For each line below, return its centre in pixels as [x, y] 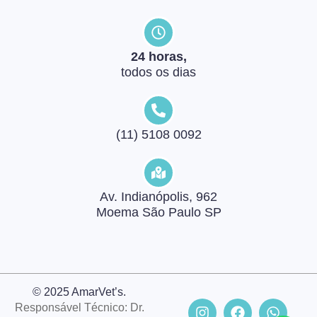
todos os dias [158, 72]
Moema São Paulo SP [158, 212]
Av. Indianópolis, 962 [158, 196]
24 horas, [158, 56]
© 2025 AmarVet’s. [79, 292]
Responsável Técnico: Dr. [79, 307]
